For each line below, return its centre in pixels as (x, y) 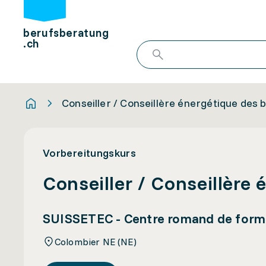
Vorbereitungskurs (90, 153)
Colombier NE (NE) (96, 241)
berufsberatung (66, 33)
